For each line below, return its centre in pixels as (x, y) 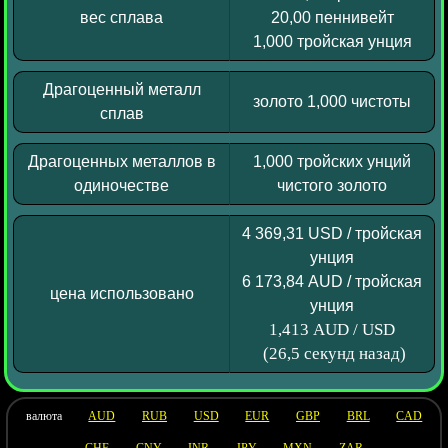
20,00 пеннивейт (332, 18)
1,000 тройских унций (332, 162)
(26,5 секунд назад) (332, 354)
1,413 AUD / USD (332, 330)
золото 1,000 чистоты (332, 102)
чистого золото (332, 186)
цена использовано (121, 294)
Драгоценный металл (121, 90)
